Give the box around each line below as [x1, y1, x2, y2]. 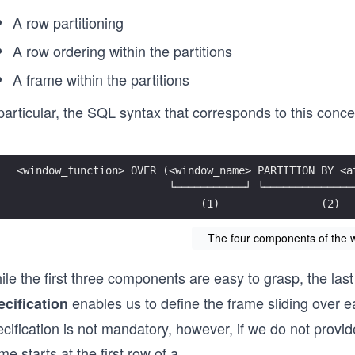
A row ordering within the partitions [13, 40, 232, 61]
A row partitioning [13, 12, 124, 32]
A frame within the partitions [13, 69, 189, 90]
